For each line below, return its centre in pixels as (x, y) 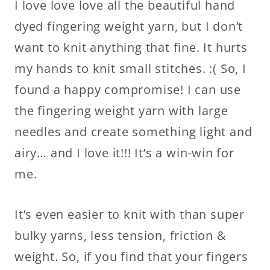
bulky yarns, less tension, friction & (121, 235)
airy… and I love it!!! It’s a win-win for (124, 153)
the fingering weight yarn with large (121, 111)
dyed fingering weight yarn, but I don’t (129, 26)
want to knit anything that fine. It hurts (131, 47)
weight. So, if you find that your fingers (131, 256)
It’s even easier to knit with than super (130, 214)
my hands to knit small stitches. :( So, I (130, 68)
